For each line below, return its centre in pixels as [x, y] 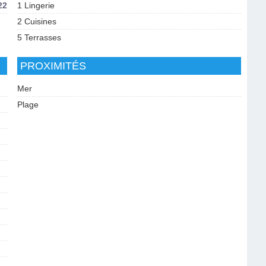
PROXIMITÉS [53, 66]
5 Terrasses [39, 37]
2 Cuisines [37, 21]
